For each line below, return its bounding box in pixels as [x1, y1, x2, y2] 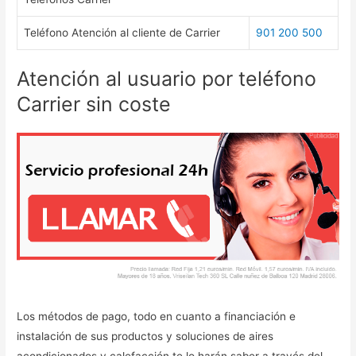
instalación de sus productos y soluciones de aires [17, 329, 274, 342]
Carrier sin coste [17, 92, 172, 117]
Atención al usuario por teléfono [17, 67, 317, 91]
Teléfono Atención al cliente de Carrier [24, 25, 221, 39]
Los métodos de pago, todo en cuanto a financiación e [17, 309, 296, 323]
